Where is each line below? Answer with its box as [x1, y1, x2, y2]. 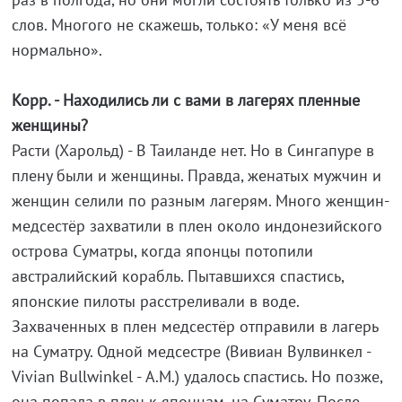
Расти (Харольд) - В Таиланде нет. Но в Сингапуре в [11, 140, 374, 162]
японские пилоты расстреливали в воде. [11, 291, 299, 312]
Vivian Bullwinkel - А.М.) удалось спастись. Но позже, [11, 366, 382, 388]
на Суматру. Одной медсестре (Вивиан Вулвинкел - [11, 341, 371, 363]
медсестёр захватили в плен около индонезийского [11, 215, 382, 237]
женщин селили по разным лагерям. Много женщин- [11, 190, 389, 212]
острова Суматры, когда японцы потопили [11, 240, 313, 262]
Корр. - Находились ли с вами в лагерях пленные [11, 90, 360, 111]
